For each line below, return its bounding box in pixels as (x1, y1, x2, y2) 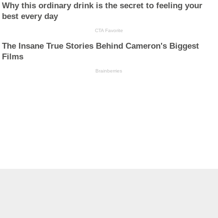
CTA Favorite (94, 27, 123, 33)
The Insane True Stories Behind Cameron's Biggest (2, 41, 200, 51)
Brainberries (95, 68, 123, 74)
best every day (2, 11, 58, 21)
